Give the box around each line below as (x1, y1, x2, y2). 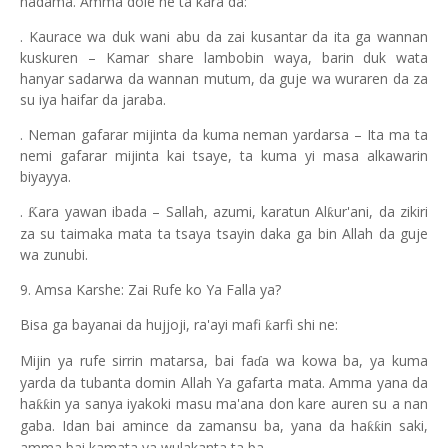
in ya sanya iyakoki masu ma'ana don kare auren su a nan (50, 394, 428, 413)
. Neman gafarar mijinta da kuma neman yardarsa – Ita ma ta (20, 125, 428, 144)
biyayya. (20, 167, 71, 186)
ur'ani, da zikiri (334, 202, 429, 221)
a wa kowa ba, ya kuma (260, 351, 429, 370)
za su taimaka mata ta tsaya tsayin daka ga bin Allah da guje (20, 224, 428, 243)
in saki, (381, 416, 429, 435)
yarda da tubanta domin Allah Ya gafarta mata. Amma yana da (20, 373, 428, 392)
